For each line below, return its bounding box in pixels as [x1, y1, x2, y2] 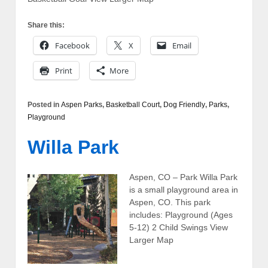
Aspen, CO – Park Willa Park [129, 172, 237, 182]
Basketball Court [106, 100, 160, 109]
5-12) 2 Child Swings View [129, 222, 228, 232]
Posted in [28, 100, 61, 109]
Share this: [28, 21, 65, 30]
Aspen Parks [61, 100, 102, 109]
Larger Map [129, 234, 173, 245]
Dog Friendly [163, 100, 205, 109]
